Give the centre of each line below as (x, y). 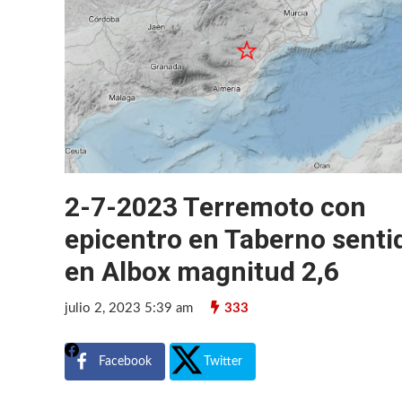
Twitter (223, 361)
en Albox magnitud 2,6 (202, 271)
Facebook (125, 361)
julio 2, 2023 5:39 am (129, 308)
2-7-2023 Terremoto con (215, 206)
